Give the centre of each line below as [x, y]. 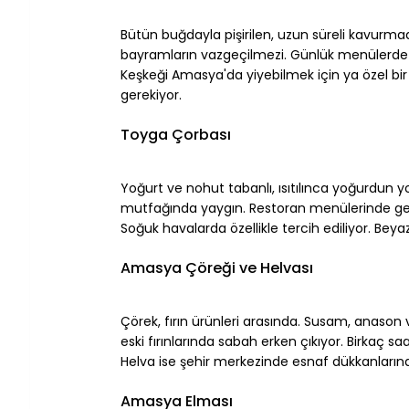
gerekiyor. [151, 94]
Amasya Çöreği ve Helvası [217, 267]
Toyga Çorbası [176, 134]
